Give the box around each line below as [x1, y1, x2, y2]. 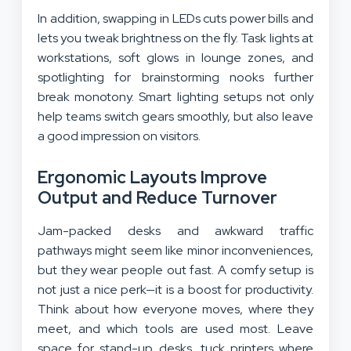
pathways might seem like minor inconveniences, [38, 242, 313, 259]
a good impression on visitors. [38, 128, 201, 145]
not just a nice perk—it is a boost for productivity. [38, 281, 313, 299]
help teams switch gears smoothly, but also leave [38, 108, 313, 125]
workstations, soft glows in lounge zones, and [38, 49, 313, 67]
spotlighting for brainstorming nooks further [38, 69, 313, 86]
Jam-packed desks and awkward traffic [38, 223, 313, 240]
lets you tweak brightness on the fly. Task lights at [38, 30, 313, 47]
